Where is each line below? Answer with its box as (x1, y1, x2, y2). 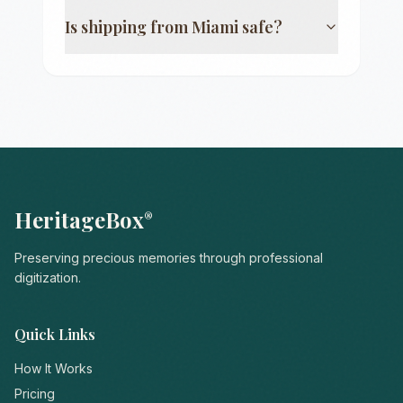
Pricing (14, 386, 55, 401)
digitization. (14, 270, 81, 285)
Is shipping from (65, 16, 192, 38)
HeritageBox (14, 205, 144, 234)
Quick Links (14, 325, 95, 344)
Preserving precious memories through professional (14, 250, 323, 265)
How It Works (14, 361, 93, 376)
